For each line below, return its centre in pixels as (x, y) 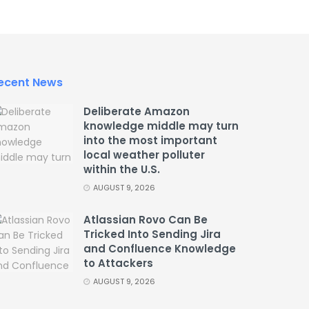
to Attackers (118, 263)
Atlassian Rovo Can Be (146, 220)
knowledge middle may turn (161, 126)
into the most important (150, 141)
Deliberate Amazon (137, 112)
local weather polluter (144, 155)
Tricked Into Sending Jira (152, 235)
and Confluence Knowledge (160, 249)
